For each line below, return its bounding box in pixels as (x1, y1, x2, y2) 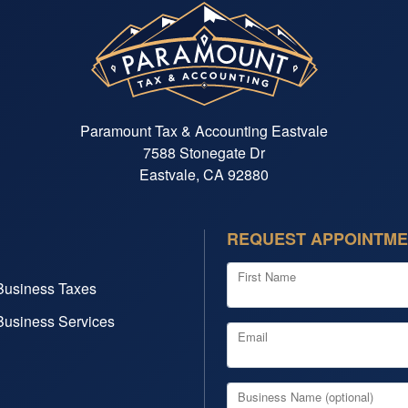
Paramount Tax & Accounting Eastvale (80, 119, 328, 141)
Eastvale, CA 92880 (139, 163, 269, 185)
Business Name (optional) (238, 387, 373, 405)
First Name (238, 267, 296, 285)
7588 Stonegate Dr (143, 141, 265, 163)
